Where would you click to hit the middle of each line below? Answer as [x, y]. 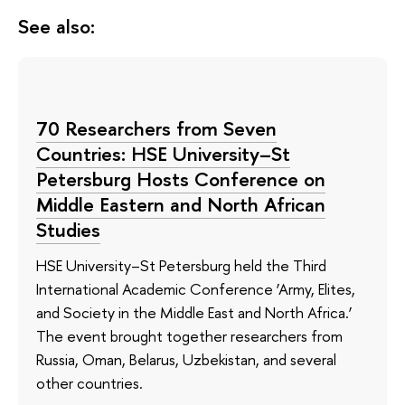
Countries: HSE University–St [163, 153]
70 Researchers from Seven [156, 128]
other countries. [89, 383]
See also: [57, 26]
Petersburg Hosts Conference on [181, 179]
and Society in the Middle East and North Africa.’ [194, 313]
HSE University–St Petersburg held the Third [181, 266]
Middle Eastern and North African [181, 204]
